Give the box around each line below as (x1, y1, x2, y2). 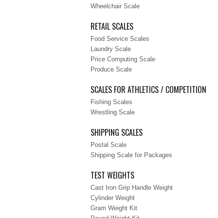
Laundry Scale (91, 45, 131, 53)
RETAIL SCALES (91, 20, 133, 32)
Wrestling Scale (91, 109, 135, 116)
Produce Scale (91, 66, 132, 73)
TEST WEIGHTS (91, 169, 134, 181)
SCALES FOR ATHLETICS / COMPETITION (91, 84, 206, 95)
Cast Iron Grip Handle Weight (91, 184, 173, 191)
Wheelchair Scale (91, 2, 140, 10)
